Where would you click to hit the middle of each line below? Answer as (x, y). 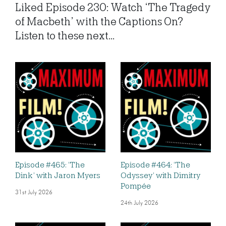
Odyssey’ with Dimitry (160, 176)
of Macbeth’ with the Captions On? (99, 22)
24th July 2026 (139, 204)
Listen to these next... (65, 36)
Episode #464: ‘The (155, 165)
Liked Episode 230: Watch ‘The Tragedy (113, 8)
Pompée (136, 186)
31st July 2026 (34, 193)
